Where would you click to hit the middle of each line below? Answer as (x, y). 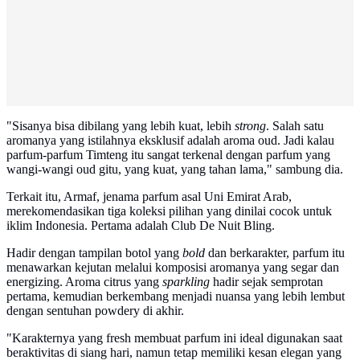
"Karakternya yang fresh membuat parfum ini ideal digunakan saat (174, 338)
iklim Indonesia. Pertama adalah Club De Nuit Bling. (142, 226)
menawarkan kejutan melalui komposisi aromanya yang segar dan (173, 268)
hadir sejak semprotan (266, 282)
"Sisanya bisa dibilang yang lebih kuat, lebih (121, 126)
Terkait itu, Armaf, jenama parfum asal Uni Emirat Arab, (149, 197)
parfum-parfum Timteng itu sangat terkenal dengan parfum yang (168, 155)
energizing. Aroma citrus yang (84, 282)
